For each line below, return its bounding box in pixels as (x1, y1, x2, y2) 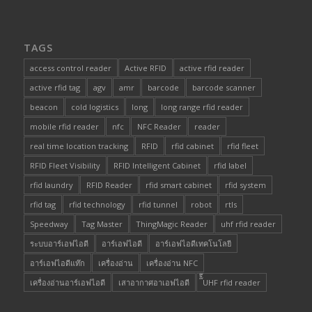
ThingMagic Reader (135, 218, 208, 229)
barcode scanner (192, 81, 256, 93)
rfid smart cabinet (145, 179, 212, 190)
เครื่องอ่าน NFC (146, 257, 198, 268)
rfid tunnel (138, 198, 178, 210)
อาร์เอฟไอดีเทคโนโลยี (155, 237, 231, 249)
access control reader (29, 62, 111, 73)
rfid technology (68, 198, 125, 210)
